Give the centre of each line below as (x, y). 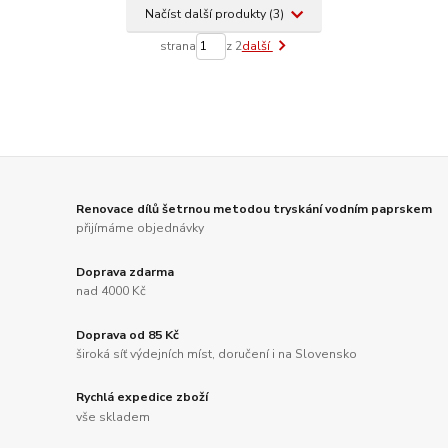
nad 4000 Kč (111, 291)
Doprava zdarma (125, 271)
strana (177, 46)
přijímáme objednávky (140, 228)
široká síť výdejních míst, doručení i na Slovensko (217, 354)
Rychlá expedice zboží (142, 397)
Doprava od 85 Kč (128, 334)
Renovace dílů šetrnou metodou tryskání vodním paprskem (254, 208)
